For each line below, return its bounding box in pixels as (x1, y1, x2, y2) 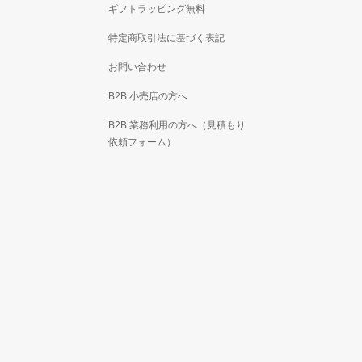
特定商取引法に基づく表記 (108, 32, 225, 44)
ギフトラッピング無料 (108, 3, 206, 15)
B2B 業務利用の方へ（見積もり (108, 120, 246, 131)
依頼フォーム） (108, 137, 177, 148)
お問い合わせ (108, 61, 167, 73)
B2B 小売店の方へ (108, 90, 188, 102)
